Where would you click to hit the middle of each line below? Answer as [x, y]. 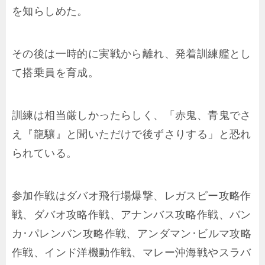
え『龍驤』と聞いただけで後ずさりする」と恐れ [132, 134]
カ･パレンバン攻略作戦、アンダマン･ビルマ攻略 [132, 234]
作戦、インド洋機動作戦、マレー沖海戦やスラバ [132, 253]
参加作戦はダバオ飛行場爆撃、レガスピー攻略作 [132, 196]
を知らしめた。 [50, 11]
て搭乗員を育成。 [56, 73]
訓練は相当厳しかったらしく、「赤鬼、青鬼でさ [132, 115]
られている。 [45, 153]
